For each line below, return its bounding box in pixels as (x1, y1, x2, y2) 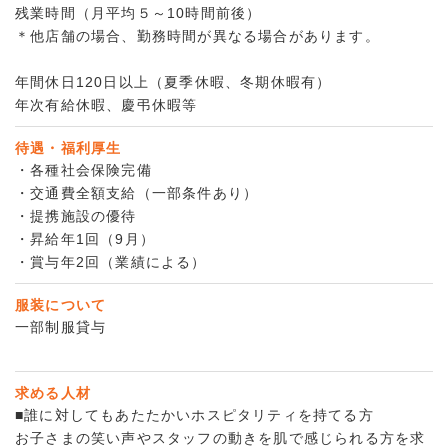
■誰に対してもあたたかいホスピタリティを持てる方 (15, 407, 374, 424)
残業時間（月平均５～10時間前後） (15, 5, 262, 22)
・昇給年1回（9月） (15, 231, 155, 248)
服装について (15, 297, 107, 314)
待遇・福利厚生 (15, 140, 122, 157)
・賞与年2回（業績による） (15, 254, 207, 271)
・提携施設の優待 (15, 208, 137, 225)
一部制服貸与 (15, 319, 107, 336)
